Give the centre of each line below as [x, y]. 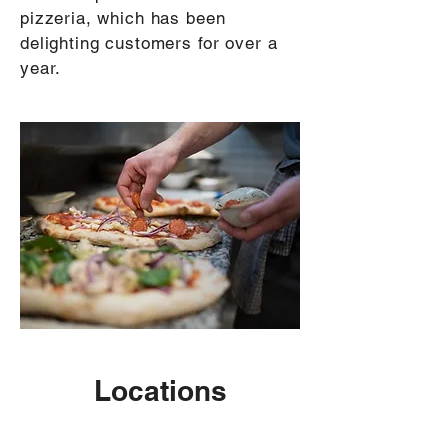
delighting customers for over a [149, 43]
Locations [160, 390]
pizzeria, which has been [123, 18]
